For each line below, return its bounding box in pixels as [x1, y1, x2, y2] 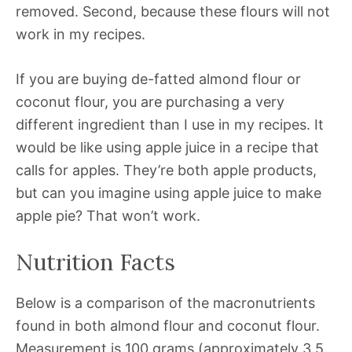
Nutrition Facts [16, 247, 175, 277]
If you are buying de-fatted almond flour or [16, 71, 301, 88]
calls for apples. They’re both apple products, [16, 162, 317, 179]
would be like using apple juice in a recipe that [16, 139, 319, 156]
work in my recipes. [16, 26, 145, 43]
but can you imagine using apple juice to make [16, 185, 321, 202]
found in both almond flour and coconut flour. [16, 317, 320, 335]
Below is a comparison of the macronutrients [16, 295, 315, 312]
